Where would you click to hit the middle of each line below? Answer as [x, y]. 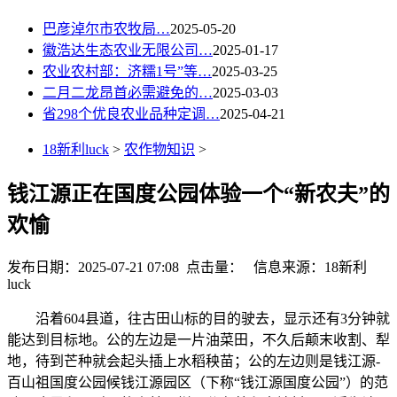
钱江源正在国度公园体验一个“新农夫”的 [198, 194]
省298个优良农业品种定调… [131, 113]
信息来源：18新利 [305, 268]
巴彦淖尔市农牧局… [106, 28]
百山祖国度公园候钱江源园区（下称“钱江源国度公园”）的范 [198, 383]
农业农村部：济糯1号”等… [127, 71]
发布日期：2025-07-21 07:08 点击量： [125, 268]
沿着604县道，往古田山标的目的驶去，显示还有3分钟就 [198, 319]
